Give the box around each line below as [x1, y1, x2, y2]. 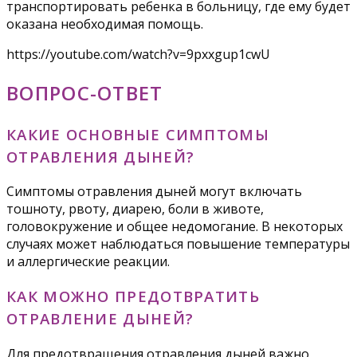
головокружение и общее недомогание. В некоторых [6, 218, 343, 236]
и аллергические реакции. [6, 253, 170, 271]
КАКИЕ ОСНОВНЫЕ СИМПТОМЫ [6, 124, 269, 144]
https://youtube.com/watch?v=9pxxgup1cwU [6, 45, 270, 63]
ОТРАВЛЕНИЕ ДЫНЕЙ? [6, 308, 194, 329]
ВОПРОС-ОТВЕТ [6, 79, 163, 106]
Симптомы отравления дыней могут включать [6, 182, 302, 201]
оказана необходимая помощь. [6, 14, 203, 33]
